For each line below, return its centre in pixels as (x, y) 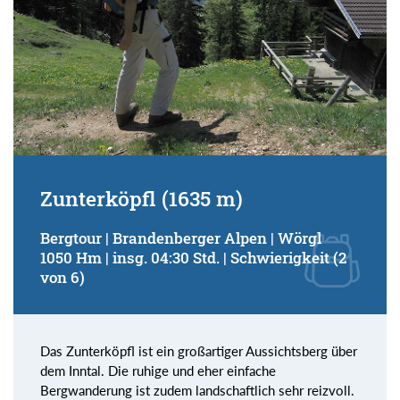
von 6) (62, 277)
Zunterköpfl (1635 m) (142, 198)
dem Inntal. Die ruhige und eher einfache (158, 370)
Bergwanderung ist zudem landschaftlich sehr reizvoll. (197, 390)
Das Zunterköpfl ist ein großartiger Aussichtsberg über (199, 350)
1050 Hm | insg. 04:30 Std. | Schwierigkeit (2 (193, 257)
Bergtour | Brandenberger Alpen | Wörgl (181, 237)
